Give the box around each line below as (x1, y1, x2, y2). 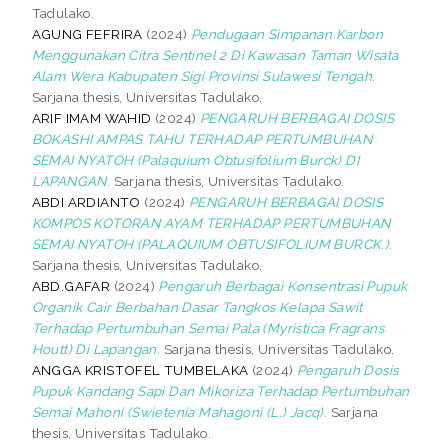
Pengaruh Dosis (296, 361, 399, 378)
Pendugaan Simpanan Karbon (191, 25, 384, 42)
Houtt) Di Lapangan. (31, 340, 161, 357)
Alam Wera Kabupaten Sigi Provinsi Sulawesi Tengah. (31, 67, 376, 84)
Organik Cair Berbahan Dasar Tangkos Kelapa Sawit (31, 298, 363, 315)
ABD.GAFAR (31, 277, 111, 294)
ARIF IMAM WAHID (31, 109, 152, 126)
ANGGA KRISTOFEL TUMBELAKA (31, 361, 249, 378)
